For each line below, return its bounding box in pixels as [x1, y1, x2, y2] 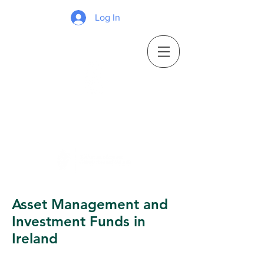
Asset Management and [12, 196, 168, 213]
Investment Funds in [12, 213, 146, 230]
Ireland [12, 230, 58, 247]
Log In [95, 12, 121, 22]
